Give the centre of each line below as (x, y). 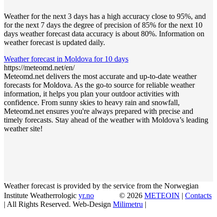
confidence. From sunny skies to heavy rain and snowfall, (92, 103)
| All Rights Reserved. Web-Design (58, 204)
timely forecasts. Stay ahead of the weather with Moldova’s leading (106, 120)
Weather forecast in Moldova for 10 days (66, 59)
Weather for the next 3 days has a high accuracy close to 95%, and (105, 16)
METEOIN (162, 195)
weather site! (23, 129)
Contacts (198, 195)
